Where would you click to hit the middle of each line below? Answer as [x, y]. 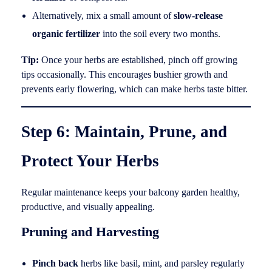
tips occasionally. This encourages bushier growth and [124, 75]
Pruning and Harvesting [90, 232]
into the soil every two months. [160, 34]
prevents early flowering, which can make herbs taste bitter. [134, 89]
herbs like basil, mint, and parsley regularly [161, 263]
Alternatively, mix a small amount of [103, 16]
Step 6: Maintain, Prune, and [124, 132]
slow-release [198, 16]
